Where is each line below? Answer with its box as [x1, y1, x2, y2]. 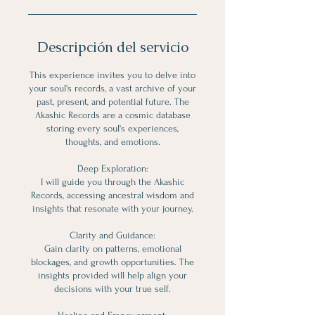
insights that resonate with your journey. [32, 203, 193, 214]
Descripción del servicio [37, 38, 188, 56]
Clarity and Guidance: [70, 230, 155, 240]
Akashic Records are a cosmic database [34, 110, 191, 120]
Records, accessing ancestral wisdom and [31, 190, 194, 200]
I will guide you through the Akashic [41, 176, 184, 187]
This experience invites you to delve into [30, 70, 195, 80]
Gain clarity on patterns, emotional [44, 243, 181, 254]
